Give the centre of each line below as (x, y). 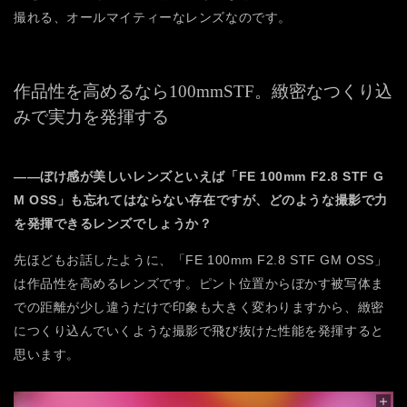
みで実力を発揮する (91, 116)
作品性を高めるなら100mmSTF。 (143, 91)
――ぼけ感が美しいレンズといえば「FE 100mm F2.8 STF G (199, 176)
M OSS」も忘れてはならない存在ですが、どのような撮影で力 (201, 199)
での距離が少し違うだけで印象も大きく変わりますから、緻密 (199, 307)
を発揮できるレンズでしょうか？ (113, 223)
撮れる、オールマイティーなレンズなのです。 (153, 17)
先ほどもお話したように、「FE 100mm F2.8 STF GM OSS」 (201, 259)
